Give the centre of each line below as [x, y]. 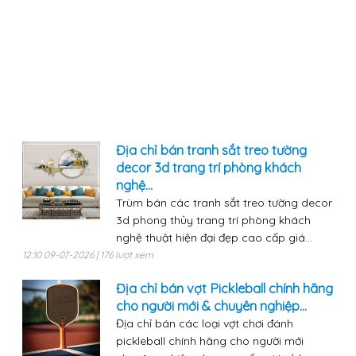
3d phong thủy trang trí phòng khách [213, 221]
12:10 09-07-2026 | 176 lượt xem [87, 255]
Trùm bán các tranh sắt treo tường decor [224, 203]
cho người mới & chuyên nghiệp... [211, 306]
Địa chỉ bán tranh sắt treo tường [211, 151]
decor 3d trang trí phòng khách [208, 168]
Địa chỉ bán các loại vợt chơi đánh [204, 324]
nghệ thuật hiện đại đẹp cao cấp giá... [214, 238]
